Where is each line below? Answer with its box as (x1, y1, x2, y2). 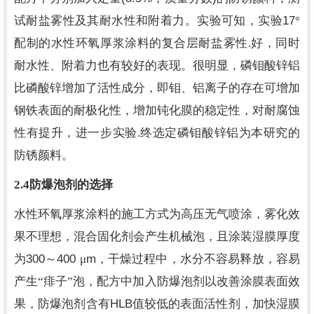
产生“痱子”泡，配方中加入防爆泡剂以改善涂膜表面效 (14, 275, 300, 288)
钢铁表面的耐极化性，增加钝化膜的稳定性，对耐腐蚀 (14, 104, 300, 117)
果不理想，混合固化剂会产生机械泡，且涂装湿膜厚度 (14, 230, 300, 243)
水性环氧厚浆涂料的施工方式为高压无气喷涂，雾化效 (14, 207, 300, 221)
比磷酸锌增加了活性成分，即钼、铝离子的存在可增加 (14, 81, 300, 95)
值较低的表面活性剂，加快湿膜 (132, 297, 301, 310)
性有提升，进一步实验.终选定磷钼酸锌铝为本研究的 (14, 126, 300, 139)
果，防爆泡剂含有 (14, 297, 110, 310)
